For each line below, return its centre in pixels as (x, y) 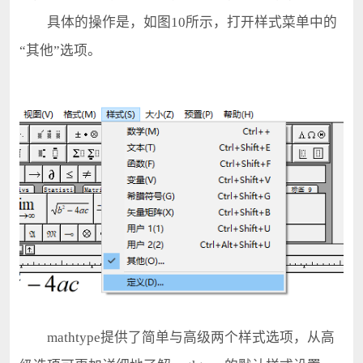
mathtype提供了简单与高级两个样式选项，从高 (177, 338)
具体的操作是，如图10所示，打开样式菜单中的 (178, 22)
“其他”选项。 (60, 51)
